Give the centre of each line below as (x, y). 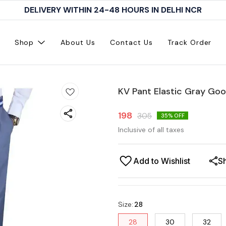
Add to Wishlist (162, 161)
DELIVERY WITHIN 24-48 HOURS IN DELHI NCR (113, 10)
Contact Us (131, 42)
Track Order (190, 42)
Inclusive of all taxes (151, 130)
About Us (78, 42)
